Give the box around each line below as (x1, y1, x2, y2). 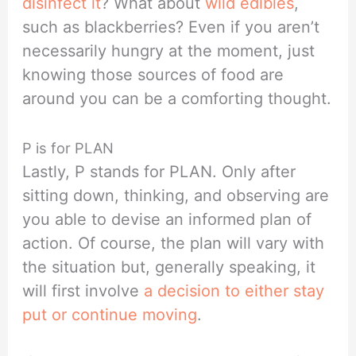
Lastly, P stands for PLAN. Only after (22, 161, 296, 181)
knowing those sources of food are (22, 64, 284, 84)
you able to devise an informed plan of (22, 209, 312, 229)
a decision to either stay (144, 281, 325, 300)
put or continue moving (22, 304, 198, 324)
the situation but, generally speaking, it (22, 257, 316, 277)
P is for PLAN (22, 138, 114, 157)
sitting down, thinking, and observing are (22, 185, 330, 205)
